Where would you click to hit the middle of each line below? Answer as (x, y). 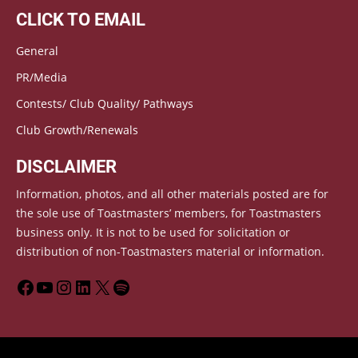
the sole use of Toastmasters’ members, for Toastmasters (169, 213)
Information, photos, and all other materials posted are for (172, 193)
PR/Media (42, 77)
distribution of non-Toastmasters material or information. (170, 251)
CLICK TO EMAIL (81, 19)
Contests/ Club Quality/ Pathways (105, 103)
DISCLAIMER (66, 166)
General (37, 50)
